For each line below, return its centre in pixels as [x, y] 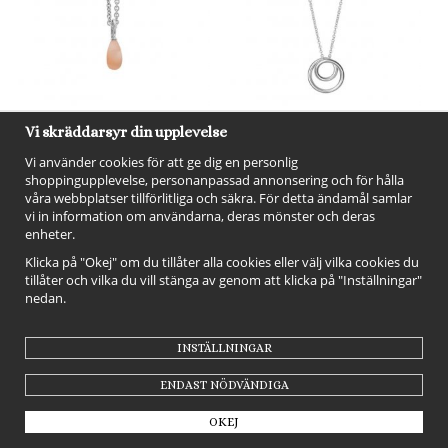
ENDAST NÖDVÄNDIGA [224, 385]
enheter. [50, 234]
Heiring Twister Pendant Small [325, 146]
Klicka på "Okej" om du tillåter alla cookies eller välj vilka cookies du [222, 262]
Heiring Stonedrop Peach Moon [113, 146]
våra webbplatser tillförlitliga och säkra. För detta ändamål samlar [218, 198]
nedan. [47, 298]
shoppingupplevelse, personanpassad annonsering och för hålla [214, 180]
